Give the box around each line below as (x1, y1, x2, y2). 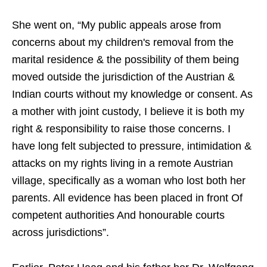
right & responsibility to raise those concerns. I (12, 123, 231, 135)
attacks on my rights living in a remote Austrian (12, 157, 233, 169)
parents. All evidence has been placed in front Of (12, 192, 243, 204)
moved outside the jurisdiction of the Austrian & (12, 71, 235, 83)
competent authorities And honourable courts (12, 209, 225, 221)
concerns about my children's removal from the (12, 36, 234, 48)
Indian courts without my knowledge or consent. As (12, 88, 253, 100)
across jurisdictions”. (12, 226, 109, 238)
